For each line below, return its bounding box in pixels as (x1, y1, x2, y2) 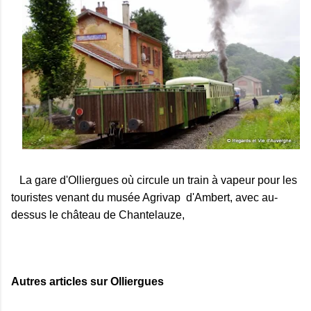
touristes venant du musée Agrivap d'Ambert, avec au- (11, 192, 278, 204)
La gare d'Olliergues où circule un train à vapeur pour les (11, 174, 297, 187)
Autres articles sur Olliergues (11, 276, 167, 288)
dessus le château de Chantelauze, (11, 209, 185, 221)
